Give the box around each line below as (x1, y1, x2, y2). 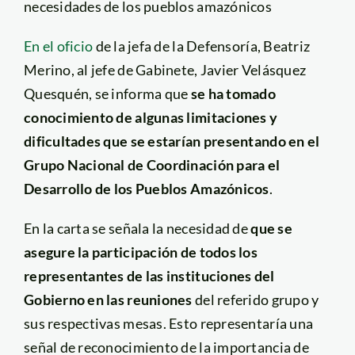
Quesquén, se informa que (23, 84, 191, 102)
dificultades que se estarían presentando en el (23, 132, 320, 150)
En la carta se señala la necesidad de (23, 219, 248, 237)
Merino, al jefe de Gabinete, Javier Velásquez (23, 60, 307, 78)
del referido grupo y (192, 290, 319, 308)
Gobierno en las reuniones (23, 290, 193, 308)
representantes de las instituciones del (23, 266, 275, 284)
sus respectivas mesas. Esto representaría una (23, 314, 314, 332)
